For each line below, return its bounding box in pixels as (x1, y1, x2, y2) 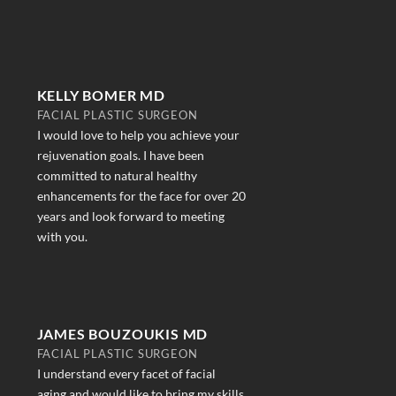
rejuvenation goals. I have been (36, 148, 204, 164)
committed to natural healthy (36, 168, 197, 184)
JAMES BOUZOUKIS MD (36, 325, 209, 343)
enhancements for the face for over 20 (36, 188, 246, 204)
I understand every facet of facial (36, 366, 216, 382)
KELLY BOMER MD (36, 87, 165, 104)
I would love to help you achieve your (36, 127, 240, 143)
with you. (36, 229, 88, 245)
